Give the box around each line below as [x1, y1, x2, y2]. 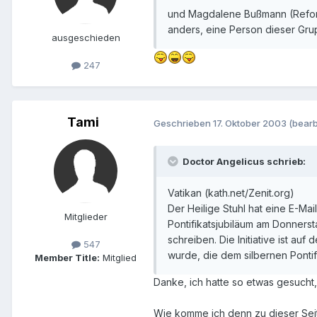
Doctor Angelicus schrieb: [180, 156, 306, 168]
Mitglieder [64, 210, 108, 222]
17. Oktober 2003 [213, 117, 287, 129]
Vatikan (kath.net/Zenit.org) [168, 187, 294, 200]
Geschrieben [154, 117, 213, 129]
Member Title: [35, 252, 100, 264]
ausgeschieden [51, 31, 120, 43]
